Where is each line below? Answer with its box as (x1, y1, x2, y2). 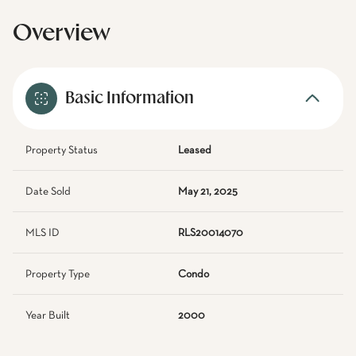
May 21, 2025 (178, 186, 238, 197)
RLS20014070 (178, 227, 243, 238)
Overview (13, 23, 110, 44)
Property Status (25, 145, 98, 156)
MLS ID (25, 227, 60, 238)
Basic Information (65, 91, 194, 106)
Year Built (25, 310, 70, 321)
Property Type (25, 269, 90, 280)
